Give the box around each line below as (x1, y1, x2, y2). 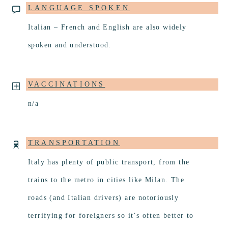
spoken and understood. (28, 41, 111, 49)
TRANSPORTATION (28, 139, 120, 147)
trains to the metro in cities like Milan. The (28, 176, 184, 184)
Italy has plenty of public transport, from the (28, 158, 190, 166)
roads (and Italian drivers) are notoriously (28, 194, 179, 202)
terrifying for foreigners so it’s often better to (28, 212, 194, 220)
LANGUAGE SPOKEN (28, 4, 130, 12)
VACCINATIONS (28, 80, 105, 89)
